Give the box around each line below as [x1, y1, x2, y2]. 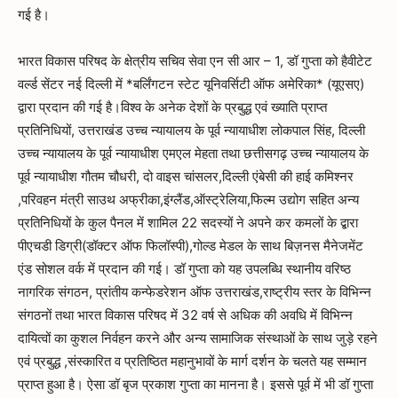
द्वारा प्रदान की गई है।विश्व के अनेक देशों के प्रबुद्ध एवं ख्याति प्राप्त [18, 99, 327, 116]
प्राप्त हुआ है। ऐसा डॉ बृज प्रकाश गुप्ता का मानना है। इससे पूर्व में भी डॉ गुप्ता [18, 376, 373, 394]
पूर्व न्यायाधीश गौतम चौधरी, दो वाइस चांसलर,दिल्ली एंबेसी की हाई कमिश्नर [18, 168, 354, 186]
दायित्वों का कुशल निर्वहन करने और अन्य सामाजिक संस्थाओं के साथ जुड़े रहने [18, 330, 378, 347]
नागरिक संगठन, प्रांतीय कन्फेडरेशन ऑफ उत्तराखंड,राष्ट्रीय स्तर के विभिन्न [18, 283, 371, 301]
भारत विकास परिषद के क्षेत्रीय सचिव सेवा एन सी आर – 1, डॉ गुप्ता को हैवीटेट [18, 52, 372, 70]
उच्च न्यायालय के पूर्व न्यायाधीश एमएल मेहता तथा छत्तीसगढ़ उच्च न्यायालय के [18, 145, 369, 163]
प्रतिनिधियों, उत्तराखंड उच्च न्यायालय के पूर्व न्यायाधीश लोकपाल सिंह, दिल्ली [18, 122, 365, 139]
